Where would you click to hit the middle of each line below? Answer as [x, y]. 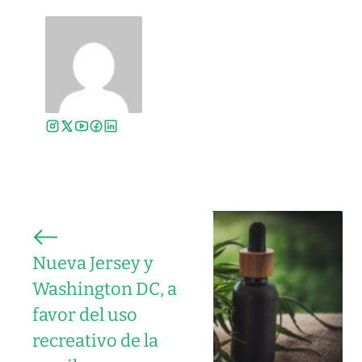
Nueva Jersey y [93, 264]
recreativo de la [95, 341]
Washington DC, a [105, 290]
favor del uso [85, 316]
